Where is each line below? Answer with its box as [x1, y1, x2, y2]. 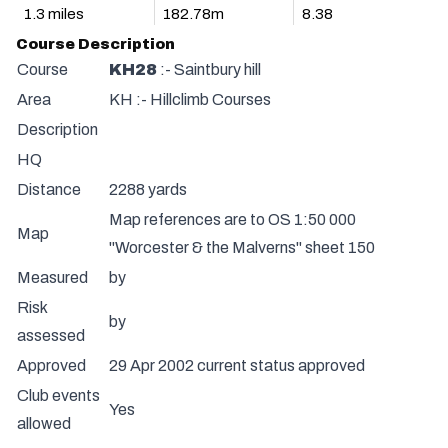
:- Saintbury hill [157, 61, 261, 78]
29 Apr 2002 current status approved [109, 357, 365, 374]
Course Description [16, 36, 175, 52]
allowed [17, 415, 71, 432]
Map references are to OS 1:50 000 [109, 211, 356, 228]
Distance [17, 181, 81, 198]
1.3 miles [24, 6, 84, 22]
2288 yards [109, 181, 187, 198]
